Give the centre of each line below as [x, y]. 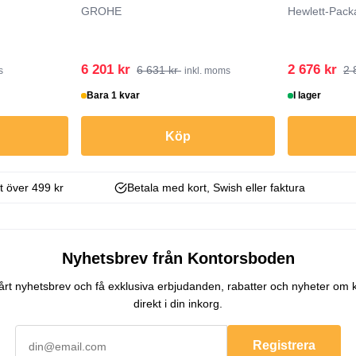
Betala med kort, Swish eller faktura [216, 188]
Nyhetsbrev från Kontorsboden [178, 259]
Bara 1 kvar [114, 96]
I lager [308, 96]
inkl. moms [207, 71]
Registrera [284, 345]
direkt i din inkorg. [178, 304]
